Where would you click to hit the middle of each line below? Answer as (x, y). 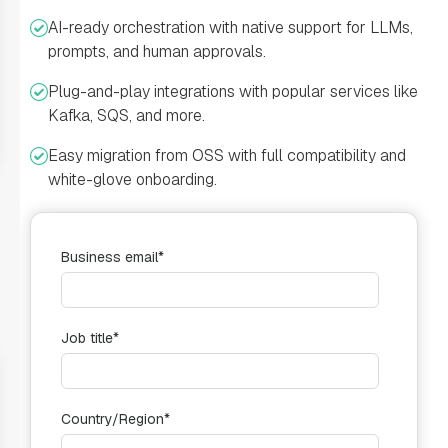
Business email (109, 257)
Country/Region (112, 419)
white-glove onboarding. (132, 179)
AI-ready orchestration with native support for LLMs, (230, 27)
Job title (87, 338)
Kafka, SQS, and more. (126, 115)
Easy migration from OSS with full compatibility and (227, 155)
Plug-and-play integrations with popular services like (233, 91)
